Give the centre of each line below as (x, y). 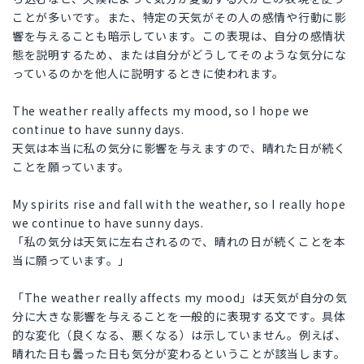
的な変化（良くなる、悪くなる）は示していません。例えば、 (180, 335)
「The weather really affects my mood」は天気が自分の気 (180, 298)
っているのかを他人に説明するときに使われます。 (149, 74)
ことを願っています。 (71, 167)
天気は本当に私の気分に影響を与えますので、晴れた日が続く (179, 148)
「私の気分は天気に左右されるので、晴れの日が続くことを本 (179, 242)
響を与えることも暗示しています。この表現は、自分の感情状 (179, 36)
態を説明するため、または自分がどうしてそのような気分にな (180, 55)
